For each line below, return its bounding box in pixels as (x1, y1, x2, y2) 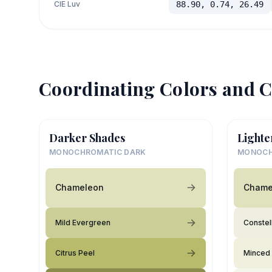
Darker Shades (49, 130, 125, 145)
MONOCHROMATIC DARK (49, 147, 146, 157)
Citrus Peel (55, 248, 95, 257)
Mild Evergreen (55, 217, 110, 227)
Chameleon (55, 182, 104, 192)
